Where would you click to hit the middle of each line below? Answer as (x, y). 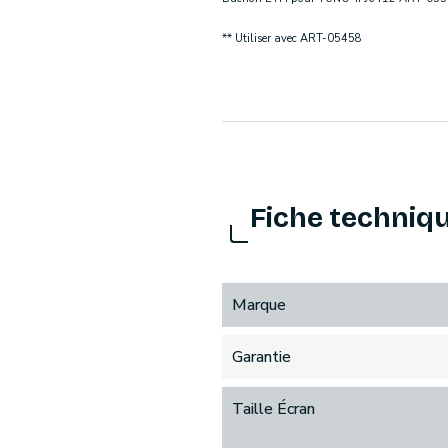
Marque (259, 305)
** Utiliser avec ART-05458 (292, 39)
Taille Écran (273, 409)
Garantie (261, 357)
